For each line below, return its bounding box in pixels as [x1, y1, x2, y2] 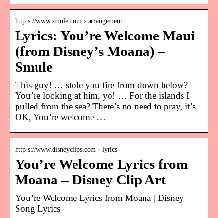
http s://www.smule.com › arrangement [15, 17, 122, 25]
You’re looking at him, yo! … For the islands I [15, 90, 189, 101]
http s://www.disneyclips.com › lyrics [15, 145, 117, 153]
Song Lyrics [15, 203, 60, 214]
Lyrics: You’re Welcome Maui [15, 28, 195, 43]
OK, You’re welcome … [15, 111, 106, 122]
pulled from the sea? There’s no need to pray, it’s [15, 101, 196, 111]
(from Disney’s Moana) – [15, 43, 165, 59]
